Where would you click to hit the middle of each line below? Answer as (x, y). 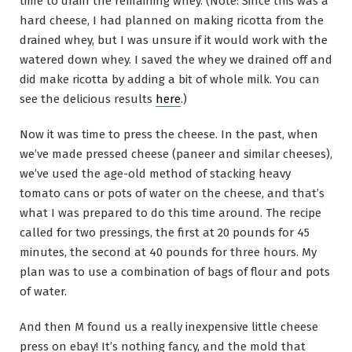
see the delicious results (88, 99)
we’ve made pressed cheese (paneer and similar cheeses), (176, 154)
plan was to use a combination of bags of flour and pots (175, 272)
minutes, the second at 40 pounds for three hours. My (168, 253)
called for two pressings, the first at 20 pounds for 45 (165, 233)
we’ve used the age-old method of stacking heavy (155, 174)
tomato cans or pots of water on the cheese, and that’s (172, 194)
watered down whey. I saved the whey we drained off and (176, 60)
